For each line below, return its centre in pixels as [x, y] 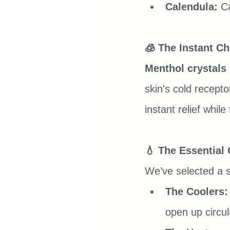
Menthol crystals [186, 69]
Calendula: [191, 7]
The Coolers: [197, 192]
